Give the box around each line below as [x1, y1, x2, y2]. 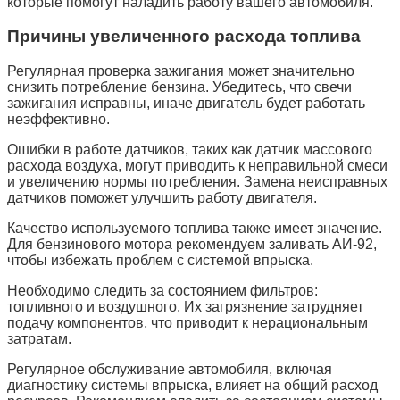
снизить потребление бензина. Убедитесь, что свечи [7, 79, 352, 96]
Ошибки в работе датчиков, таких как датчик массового [7, 142, 372, 158]
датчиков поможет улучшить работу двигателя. [7, 190, 317, 206]
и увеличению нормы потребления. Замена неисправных [7, 174, 387, 190]
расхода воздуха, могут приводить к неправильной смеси [7, 158, 387, 174]
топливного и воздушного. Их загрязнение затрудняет [7, 299, 363, 315]
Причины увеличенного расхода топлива [7, 27, 361, 46]
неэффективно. [7, 112, 110, 128]
